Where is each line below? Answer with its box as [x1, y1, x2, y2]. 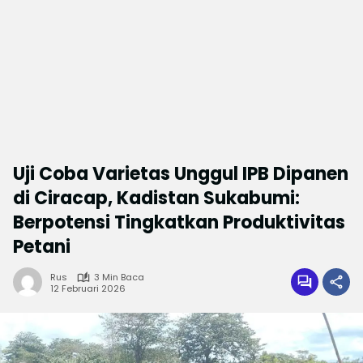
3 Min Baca [94, 271, 144, 284]
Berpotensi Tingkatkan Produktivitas [13, 210, 345, 235]
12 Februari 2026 [50, 281, 126, 295]
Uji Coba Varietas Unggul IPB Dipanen [13, 161, 348, 186]
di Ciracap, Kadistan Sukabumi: [13, 186, 300, 211]
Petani [13, 234, 70, 259]
